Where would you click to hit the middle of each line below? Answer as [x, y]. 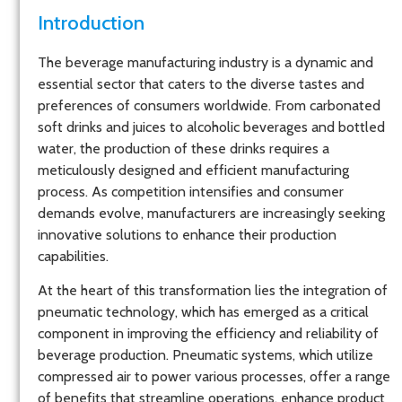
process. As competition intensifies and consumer [191, 191]
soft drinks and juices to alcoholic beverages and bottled [211, 127]
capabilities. [73, 256]
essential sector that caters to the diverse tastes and [201, 83]
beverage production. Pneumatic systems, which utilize [205, 355]
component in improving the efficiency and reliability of [208, 334]
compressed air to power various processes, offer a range [214, 377]
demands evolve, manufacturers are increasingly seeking [211, 213]
